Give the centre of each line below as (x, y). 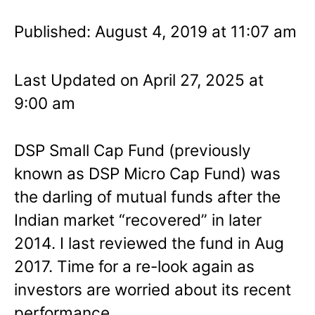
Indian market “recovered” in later (138, 219)
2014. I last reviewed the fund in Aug (149, 243)
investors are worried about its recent (153, 289)
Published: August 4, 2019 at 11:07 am (155, 31)
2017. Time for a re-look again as (134, 266)
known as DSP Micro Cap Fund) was (147, 173)
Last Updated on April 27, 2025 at (139, 79)
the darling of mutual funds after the (147, 196)
